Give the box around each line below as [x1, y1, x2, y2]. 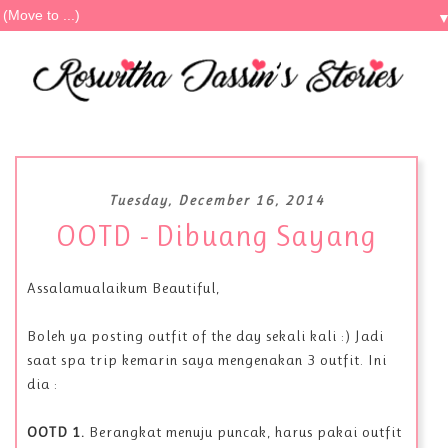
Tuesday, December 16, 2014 [108, 192, 325, 209]
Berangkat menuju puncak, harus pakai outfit [89, 423, 402, 442]
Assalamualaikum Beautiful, [27, 279, 220, 298]
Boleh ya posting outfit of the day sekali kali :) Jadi [27, 327, 384, 346]
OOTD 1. [27, 423, 89, 442]
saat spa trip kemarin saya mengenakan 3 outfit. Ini [27, 351, 387, 370]
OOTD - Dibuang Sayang [56, 218, 378, 253]
